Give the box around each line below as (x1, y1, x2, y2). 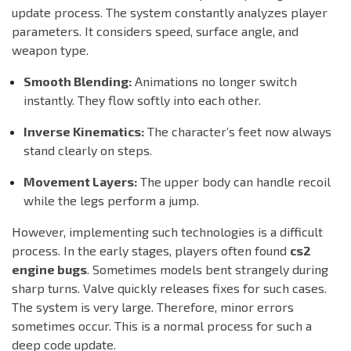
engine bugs (12, 262, 87, 277)
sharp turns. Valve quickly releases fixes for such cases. (12, 280, 327, 296)
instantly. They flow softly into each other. (24, 92, 261, 108)
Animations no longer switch (132, 74, 297, 89)
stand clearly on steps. (24, 143, 152, 158)
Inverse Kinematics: (24, 124, 144, 139)
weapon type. (12, 42, 89, 58)
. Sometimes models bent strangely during (87, 262, 328, 277)
